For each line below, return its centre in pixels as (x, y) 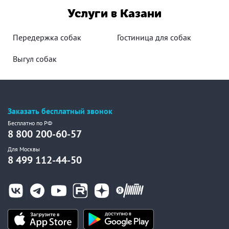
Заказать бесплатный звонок (60, 111)
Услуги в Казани (114, 12)
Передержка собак (47, 37)
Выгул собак (35, 59)
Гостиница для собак (154, 37)
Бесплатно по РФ (30, 123)
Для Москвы (24, 149)
